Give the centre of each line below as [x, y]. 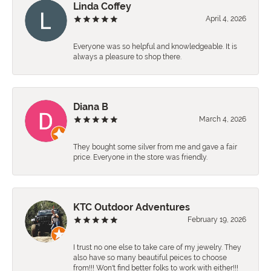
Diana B [91, 107]
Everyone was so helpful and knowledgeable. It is [155, 47]
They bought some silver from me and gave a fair [155, 147]
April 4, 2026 [226, 19]
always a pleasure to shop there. [127, 57]
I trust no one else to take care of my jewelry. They [157, 248]
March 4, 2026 [223, 119]
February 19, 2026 [217, 220]
